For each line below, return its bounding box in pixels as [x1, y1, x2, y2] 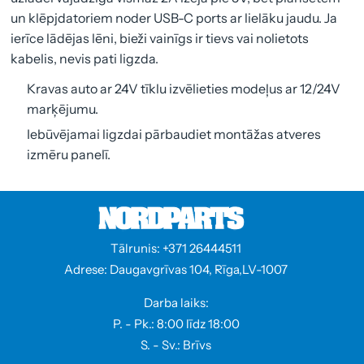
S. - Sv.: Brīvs [141, 337, 211, 353]
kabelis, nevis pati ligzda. [11, 50, 159, 67]
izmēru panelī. [27, 146, 111, 163]
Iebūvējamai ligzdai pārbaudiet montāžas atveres [27, 126, 322, 143]
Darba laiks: [143, 295, 209, 311]
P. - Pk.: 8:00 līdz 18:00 [112, 316, 240, 332]
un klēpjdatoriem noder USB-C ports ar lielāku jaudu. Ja [11, 10, 338, 27]
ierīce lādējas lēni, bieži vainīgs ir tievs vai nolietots [11, 30, 310, 47]
